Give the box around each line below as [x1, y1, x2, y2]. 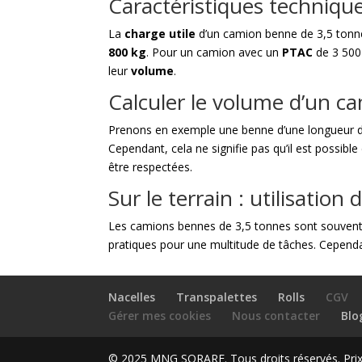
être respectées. [108, 159, 193, 175]
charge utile [124, 26, 196, 42]
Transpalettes [176, 289, 258, 305]
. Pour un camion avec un [146, 44, 283, 61]
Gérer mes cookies [108, 308, 212, 323]
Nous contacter [232, 308, 321, 323]
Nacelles [108, 289, 156, 305]
